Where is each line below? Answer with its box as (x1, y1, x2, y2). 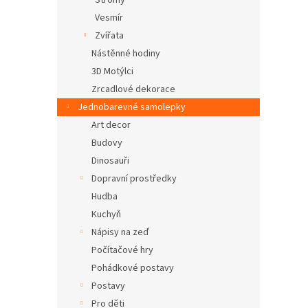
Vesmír (95, 11, 123, 25)
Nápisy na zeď (91, 225, 149, 239)
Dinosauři (91, 154, 129, 168)
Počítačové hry (91, 243, 153, 257)
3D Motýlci (91, 65, 133, 78)
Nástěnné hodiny (91, 47, 160, 60)
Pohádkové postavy (91, 261, 174, 275)
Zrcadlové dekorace (91, 82, 175, 96)
